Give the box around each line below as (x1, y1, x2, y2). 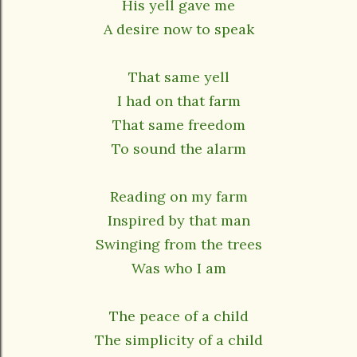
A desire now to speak (103, 20, 254, 38)
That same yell (127, 68, 229, 86)
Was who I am (131, 259, 226, 277)
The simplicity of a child (94, 331, 263, 349)
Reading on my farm (109, 187, 248, 206)
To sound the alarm (111, 139, 246, 158)
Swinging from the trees (95, 235, 262, 253)
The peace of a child (108, 307, 249, 325)
